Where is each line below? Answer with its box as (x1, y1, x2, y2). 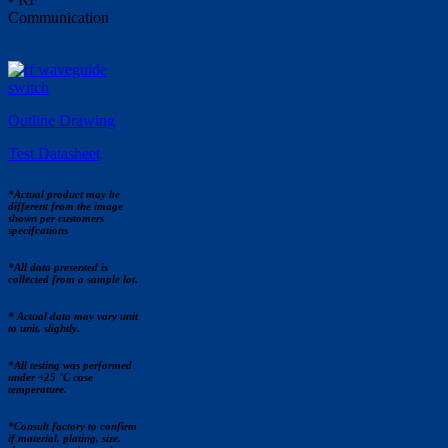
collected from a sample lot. (8, 272, 138, 285)
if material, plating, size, (8, 431, 121, 444)
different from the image (8, 199, 123, 212)
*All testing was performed (8, 358, 132, 371)
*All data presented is (8, 260, 108, 273)
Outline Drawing (8, 112, 115, 129)
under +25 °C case (8, 370, 93, 383)
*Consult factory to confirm (8, 419, 137, 432)
